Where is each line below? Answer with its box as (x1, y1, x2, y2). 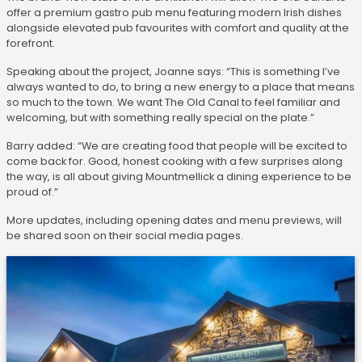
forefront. (6, 36, 57, 50)
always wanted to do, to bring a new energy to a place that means (6, 80, 355, 94)
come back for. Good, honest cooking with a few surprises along (6, 154, 343, 168)
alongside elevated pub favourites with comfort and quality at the (6, 21, 349, 35)
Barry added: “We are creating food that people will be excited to (6, 139, 347, 153)
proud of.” (6, 185, 61, 199)
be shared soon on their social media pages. (6, 229, 246, 242)
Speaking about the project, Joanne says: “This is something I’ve (6, 65, 340, 78)
